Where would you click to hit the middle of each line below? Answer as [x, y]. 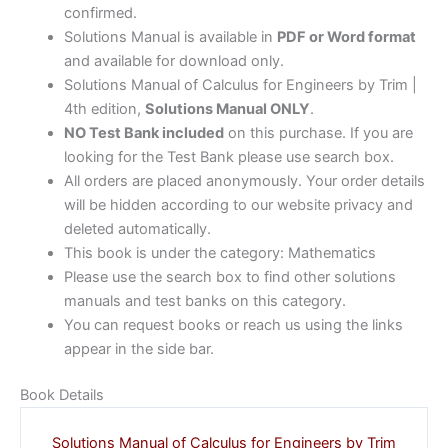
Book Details [62, 394]
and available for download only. [173, 60]
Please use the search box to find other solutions [229, 276]
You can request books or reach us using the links [233, 324]
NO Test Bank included [143, 132]
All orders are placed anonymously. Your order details [244, 180]
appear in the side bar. [138, 348]
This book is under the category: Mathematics [219, 252]
